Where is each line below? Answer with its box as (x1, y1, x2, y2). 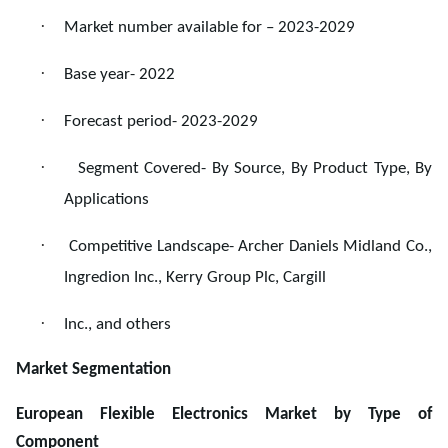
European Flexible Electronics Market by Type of (16, 406, 432, 424)
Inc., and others (64, 316, 171, 334)
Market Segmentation (16, 361, 171, 379)
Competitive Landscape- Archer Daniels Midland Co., (69, 238, 433, 256)
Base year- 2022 (64, 66, 175, 84)
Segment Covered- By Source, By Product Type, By (77, 160, 432, 178)
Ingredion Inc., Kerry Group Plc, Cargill (64, 269, 330, 287)
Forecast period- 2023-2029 (64, 113, 258, 131)
